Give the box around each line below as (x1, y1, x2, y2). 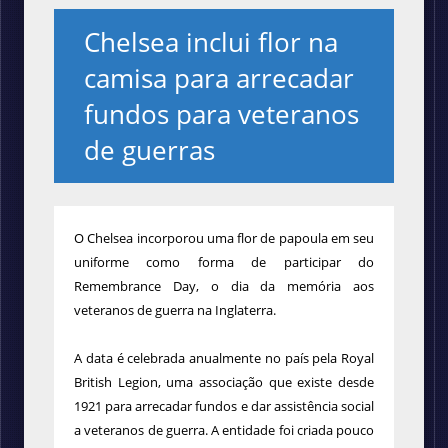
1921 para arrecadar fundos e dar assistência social (74, 397, 374, 415)
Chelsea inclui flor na (84, 24, 338, 60)
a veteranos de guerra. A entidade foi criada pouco (74, 421, 374, 439)
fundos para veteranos (84, 96, 359, 132)
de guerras (84, 132, 215, 168)
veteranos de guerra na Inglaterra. (74, 301, 276, 319)
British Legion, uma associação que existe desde (74, 373, 374, 391)
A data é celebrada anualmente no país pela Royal (74, 349, 374, 367)
